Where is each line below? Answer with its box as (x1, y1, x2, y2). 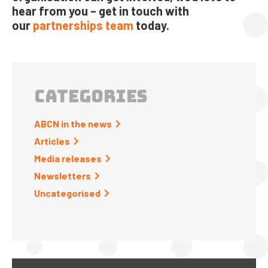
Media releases (34, 153, 102, 165)
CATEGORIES (34, 85, 147, 108)
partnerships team (33, 18, 133, 33)
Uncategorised (34, 187, 100, 199)
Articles (34, 135, 70, 147)
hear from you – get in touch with (12, 4, 189, 19)
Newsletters (34, 170, 91, 182)
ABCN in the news (34, 118, 112, 130)
